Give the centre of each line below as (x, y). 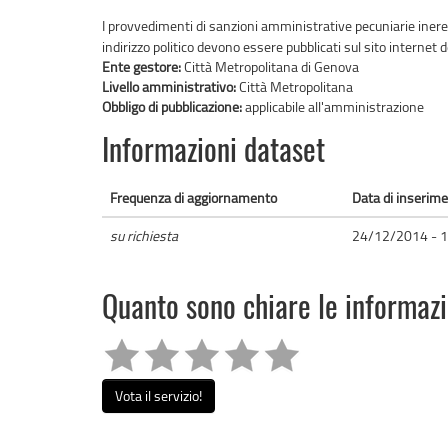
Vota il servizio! (158, 396)
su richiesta (144, 236)
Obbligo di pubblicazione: (173, 107)
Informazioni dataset (213, 153)
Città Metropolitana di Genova (271, 67)
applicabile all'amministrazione (334, 107)
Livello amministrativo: (170, 87)
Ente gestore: (143, 67)
